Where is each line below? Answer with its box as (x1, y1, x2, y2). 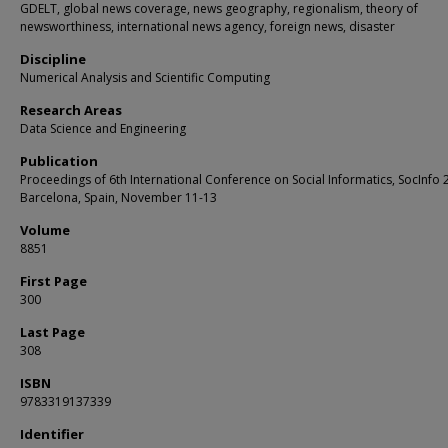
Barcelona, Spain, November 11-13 (20, 189, 217, 206)
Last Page (20, 323, 85, 341)
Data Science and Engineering (20, 120, 186, 137)
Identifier (20, 425, 84, 443)
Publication (20, 152, 98, 170)
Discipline (20, 50, 86, 68)
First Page (20, 272, 87, 290)
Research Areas (20, 101, 122, 119)
